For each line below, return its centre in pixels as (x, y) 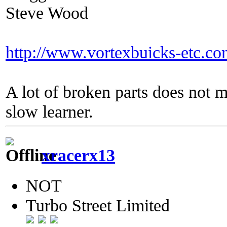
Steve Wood (47, 12)
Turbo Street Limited (98, 205)
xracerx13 (78, 155)
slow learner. (49, 111)
